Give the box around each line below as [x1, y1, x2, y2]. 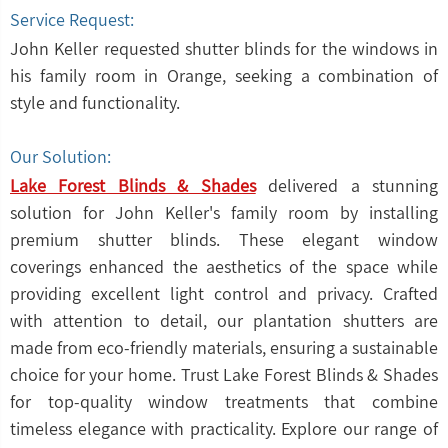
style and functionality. [10, 91, 180, 114]
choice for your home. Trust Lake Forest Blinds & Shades [10, 363, 438, 386]
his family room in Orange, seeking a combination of [10, 64, 438, 87]
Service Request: [10, 8, 134, 31]
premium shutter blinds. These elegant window [10, 228, 438, 251]
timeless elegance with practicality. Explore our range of [10, 417, 438, 440]
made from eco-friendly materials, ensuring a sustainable [10, 336, 438, 359]
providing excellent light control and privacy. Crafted [10, 282, 438, 305]
